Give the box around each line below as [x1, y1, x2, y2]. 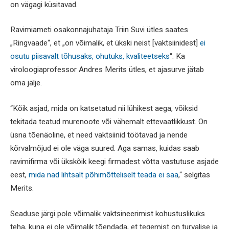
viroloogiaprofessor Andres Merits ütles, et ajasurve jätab [10, 65, 204, 75]
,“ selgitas [178, 170, 210, 180]
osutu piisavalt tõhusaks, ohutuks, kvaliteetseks [10, 52, 170, 61]
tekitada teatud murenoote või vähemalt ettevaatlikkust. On [10, 117, 208, 127]
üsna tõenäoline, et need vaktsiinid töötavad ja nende [10, 130, 188, 140]
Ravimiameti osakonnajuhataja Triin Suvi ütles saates [10, 25, 188, 35]
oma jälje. [10, 78, 42, 88]
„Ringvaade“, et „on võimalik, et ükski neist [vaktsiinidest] [10, 38, 200, 48]
